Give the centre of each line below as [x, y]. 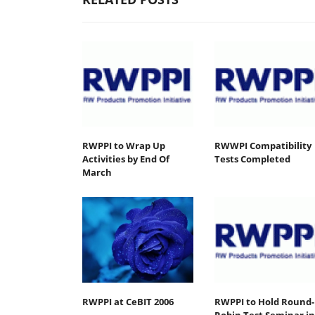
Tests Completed [252, 159]
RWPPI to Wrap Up [124, 146]
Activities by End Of [126, 159]
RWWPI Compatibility [263, 146]
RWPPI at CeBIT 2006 [128, 301]
